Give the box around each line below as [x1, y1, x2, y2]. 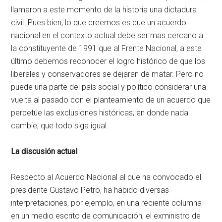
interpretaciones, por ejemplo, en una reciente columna [11, 198, 202, 208]
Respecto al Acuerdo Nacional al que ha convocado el [11, 172, 202, 182]
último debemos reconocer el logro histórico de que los [11, 56, 206, 66]
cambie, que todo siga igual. [11, 121, 109, 131]
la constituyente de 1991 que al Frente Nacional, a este [11, 44, 202, 54]
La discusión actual [11, 147, 78, 157]
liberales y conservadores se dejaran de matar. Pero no [11, 69, 204, 79]
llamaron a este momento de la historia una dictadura [11, 5, 197, 15]
